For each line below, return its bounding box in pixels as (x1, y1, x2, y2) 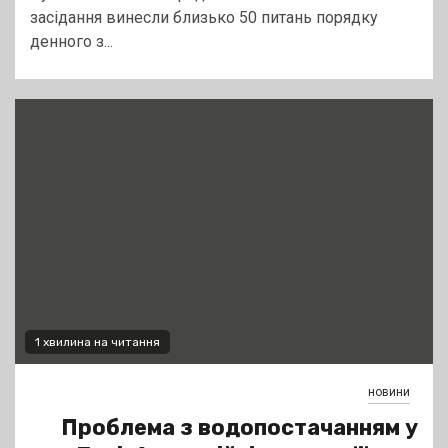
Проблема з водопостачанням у (61, 414, 418, 442)
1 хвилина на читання (35, 335, 160, 350)
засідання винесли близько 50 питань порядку (30, 8, 378, 28)
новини (368, 385, 410, 400)
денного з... (30, 32, 113, 52)
